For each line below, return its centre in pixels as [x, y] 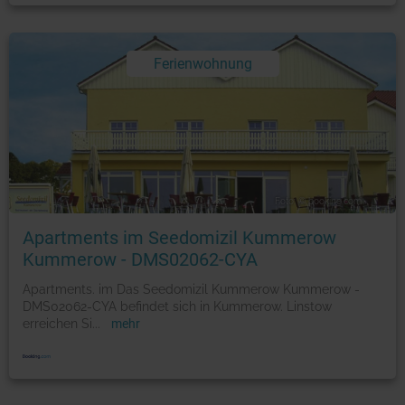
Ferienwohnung [202, 63]
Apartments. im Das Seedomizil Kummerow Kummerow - [191, 290]
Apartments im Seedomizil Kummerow [179, 238]
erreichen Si [57, 324]
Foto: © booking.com [318, 202]
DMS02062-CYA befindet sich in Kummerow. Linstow [177, 307]
